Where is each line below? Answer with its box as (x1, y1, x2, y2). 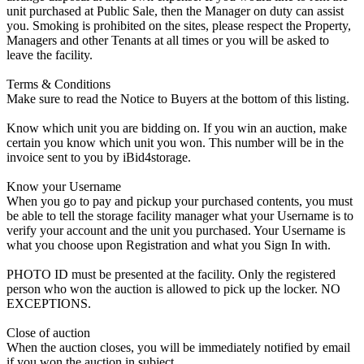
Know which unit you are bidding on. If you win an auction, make (6, 120, 347, 135)
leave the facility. (6, 47, 93, 62)
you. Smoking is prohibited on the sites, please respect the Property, (6, 18, 351, 32)
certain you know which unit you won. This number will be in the (6, 135, 344, 149)
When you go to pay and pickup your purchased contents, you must (6, 193, 353, 208)
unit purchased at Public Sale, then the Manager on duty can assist (6, 3, 344, 18)
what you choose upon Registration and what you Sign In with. (6, 237, 331, 252)
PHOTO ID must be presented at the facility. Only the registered (6, 266, 336, 281)
